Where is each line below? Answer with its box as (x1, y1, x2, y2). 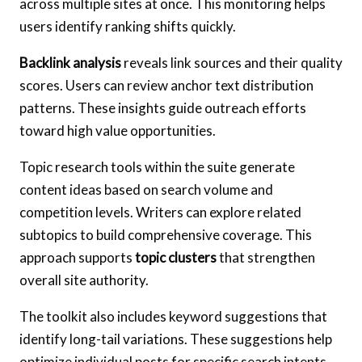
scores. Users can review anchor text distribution (19, 76, 314, 94)
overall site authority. (19, 271, 149, 288)
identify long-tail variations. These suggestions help (19, 330, 332, 347)
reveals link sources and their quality (121, 53, 343, 71)
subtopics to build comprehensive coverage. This (19, 225, 312, 243)
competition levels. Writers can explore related (19, 203, 301, 221)
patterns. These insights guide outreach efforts (19, 99, 306, 116)
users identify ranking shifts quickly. (19, 17, 236, 35)
